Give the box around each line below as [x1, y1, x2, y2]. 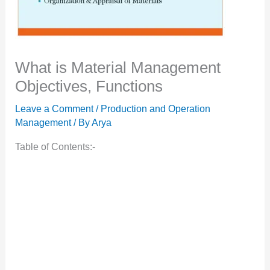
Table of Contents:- [14, 142, 95, 152]
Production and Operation [100, 104, 210, 114]
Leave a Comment [14, 104, 93, 114]
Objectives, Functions [14, 77, 163, 95]
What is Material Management [14, 58, 221, 77]
